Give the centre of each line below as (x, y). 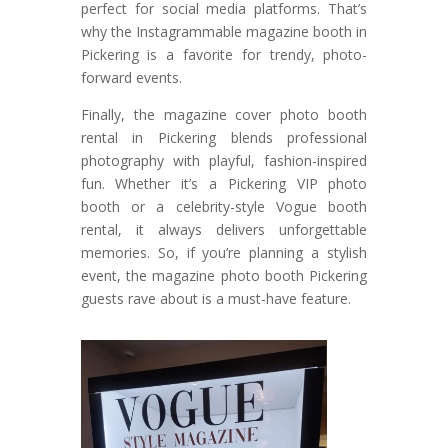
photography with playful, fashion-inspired (224, 160)
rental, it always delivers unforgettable (224, 229)
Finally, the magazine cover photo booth (224, 114)
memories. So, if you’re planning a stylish (224, 252)
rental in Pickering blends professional (224, 137)
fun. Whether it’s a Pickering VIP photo (224, 183)
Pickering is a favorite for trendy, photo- (224, 54)
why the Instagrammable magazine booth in (224, 31)
